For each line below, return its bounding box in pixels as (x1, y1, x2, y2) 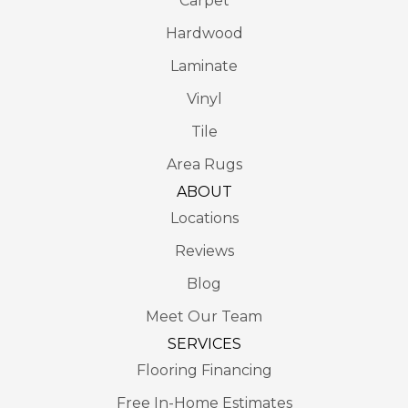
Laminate (170, 57, 238, 76)
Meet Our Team (146, 308, 262, 326)
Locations (169, 209, 239, 228)
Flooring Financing (136, 362, 272, 380)
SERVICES (167, 335, 241, 353)
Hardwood (165, 25, 243, 43)
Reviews (174, 242, 234, 260)
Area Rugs (166, 156, 242, 174)
